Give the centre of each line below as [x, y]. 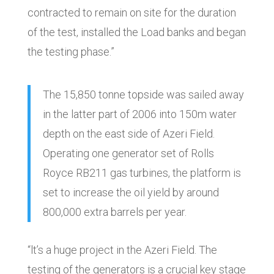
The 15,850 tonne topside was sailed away [143, 95]
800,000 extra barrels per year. [114, 212]
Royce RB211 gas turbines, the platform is [142, 173]
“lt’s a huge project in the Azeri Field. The [122, 250]
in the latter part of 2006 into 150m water [139, 114]
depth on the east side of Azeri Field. [128, 134]
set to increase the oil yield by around [131, 193]
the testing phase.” [71, 52]
